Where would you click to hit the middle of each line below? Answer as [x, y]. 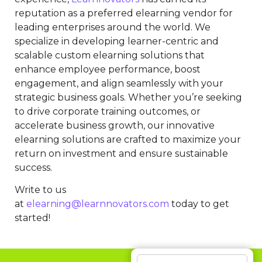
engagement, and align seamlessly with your [119, 83]
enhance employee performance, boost [108, 69]
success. [33, 167]
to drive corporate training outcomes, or [108, 111]
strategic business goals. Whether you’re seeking [128, 97]
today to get [199, 204]
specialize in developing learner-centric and [117, 41]
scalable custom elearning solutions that [110, 55]
